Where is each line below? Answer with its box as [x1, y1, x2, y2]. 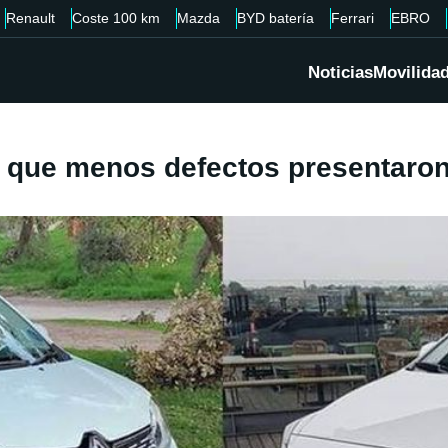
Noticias [308, 63, 373, 83]
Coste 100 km [72, 10, 160, 26]
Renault [6, 10, 55, 26]
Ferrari [331, 10, 374, 26]
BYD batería [237, 10, 314, 26]
